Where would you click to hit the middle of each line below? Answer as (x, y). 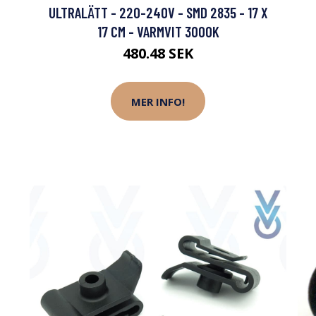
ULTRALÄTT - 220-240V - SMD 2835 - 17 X (158, 13)
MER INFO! (158, 101)
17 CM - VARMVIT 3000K (158, 32)
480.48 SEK (158, 54)
